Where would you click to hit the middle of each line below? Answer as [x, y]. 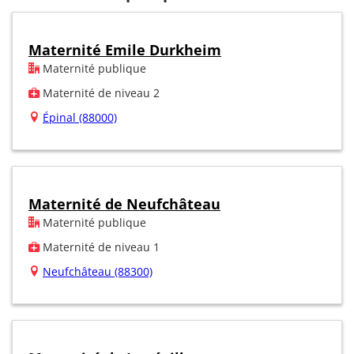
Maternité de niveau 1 [100, 247]
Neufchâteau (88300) [98, 271]
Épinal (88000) [80, 117]
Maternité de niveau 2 [100, 92]
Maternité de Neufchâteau [124, 203]
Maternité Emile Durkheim [125, 49]
